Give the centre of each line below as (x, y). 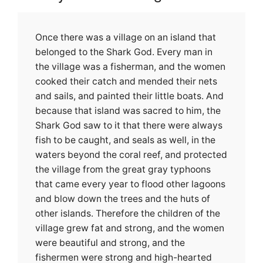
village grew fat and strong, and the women (130, 228)
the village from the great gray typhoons (123, 170)
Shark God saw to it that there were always (129, 126)
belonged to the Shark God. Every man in (124, 52)
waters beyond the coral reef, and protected (131, 155)
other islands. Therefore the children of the (128, 214)
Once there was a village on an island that (126, 38)
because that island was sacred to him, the (128, 111)
